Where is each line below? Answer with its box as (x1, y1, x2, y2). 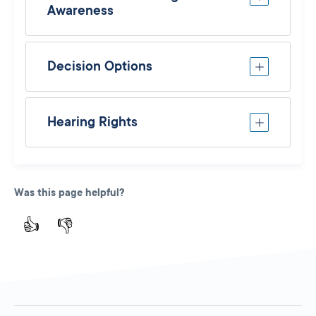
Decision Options (47, 59, 152, 73)
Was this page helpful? (14, 186, 124, 198)
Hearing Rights (47, 114, 138, 129)
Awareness (47, 3, 114, 18)
